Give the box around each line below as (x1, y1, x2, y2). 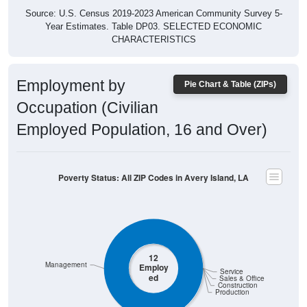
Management (45, 241, 87, 250)
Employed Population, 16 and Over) (16, 101, 267, 120)
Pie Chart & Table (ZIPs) (184, 60, 276, 71)
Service (220, 247, 244, 257)
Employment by (16, 58, 125, 76)
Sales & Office (219, 254, 265, 264)
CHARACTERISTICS (111, 15, 196, 26)
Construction (217, 261, 258, 271)
